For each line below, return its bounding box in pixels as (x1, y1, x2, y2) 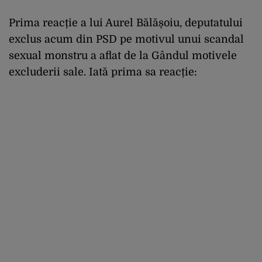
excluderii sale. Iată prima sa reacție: (9, 65, 197, 78)
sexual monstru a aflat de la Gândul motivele (9, 49, 237, 61)
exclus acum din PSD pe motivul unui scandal (9, 33, 244, 45)
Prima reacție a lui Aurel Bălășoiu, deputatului (9, 16, 243, 29)
